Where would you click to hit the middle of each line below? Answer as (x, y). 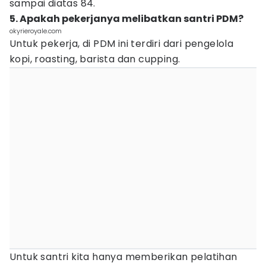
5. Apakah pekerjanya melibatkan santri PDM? (126, 19)
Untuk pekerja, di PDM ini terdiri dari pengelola (122, 44)
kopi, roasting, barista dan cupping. (95, 59)
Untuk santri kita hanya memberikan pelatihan (123, 257)
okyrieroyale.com (36, 31)
